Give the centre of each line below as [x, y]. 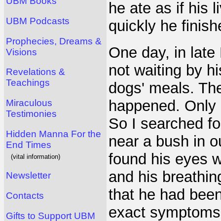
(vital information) [36, 156]
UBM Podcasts [38, 21]
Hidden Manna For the [54, 134]
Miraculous [29, 103]
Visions [21, 52]
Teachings [28, 83]
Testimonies [31, 113]
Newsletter [28, 176]
